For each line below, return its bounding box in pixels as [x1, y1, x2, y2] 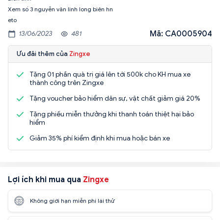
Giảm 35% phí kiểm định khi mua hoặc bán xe [29, 134, 170, 142]
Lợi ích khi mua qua [8, 174, 83, 185]
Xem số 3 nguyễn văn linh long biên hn [8, 5, 113, 13]
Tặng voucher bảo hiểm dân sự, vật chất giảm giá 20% [29, 94, 200, 103]
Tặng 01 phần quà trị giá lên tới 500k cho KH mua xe [29, 70, 191, 79]
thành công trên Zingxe [29, 78, 104, 87]
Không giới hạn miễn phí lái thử [30, 197, 115, 205]
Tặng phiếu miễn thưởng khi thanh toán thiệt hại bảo [29, 110, 194, 118]
